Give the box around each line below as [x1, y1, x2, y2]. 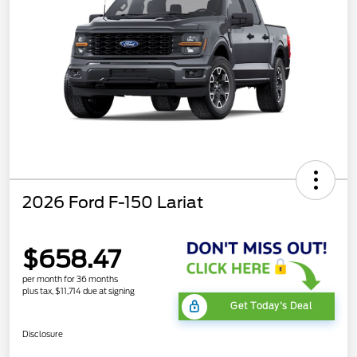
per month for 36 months [22, 274, 118, 284]
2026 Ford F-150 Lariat [22, 192, 203, 212]
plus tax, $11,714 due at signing [22, 286, 135, 296]
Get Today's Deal [230, 300, 312, 312]
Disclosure [22, 329, 63, 339]
